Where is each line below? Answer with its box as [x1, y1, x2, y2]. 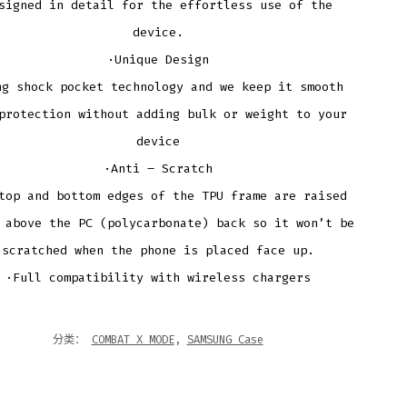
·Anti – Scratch [103, 161, 213, 177]
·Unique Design [106, 52, 209, 68]
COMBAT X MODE [91, 333, 174, 348]
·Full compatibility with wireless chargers [5, 270, 311, 286]
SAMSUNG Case [186, 333, 263, 348]
